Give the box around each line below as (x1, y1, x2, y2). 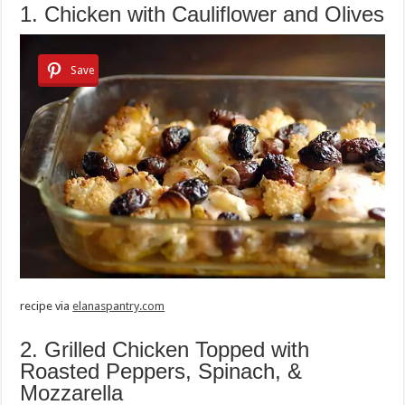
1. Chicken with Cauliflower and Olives (20, 2, 385, 26)
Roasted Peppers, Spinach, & (20, 359, 303, 384)
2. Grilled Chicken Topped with (20, 337, 310, 363)
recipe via (20, 299, 73, 314)
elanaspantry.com (72, 299, 165, 314)
